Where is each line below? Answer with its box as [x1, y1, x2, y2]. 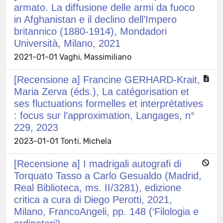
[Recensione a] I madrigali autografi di [14, 158, 181, 169]
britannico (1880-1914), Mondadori [14, 25, 167, 37]
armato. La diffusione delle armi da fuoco [14, 1, 195, 13]
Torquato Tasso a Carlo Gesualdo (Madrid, [14, 170, 202, 181]
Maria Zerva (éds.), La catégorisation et [14, 86, 189, 97]
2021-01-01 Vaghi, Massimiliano [14, 52, 131, 62]
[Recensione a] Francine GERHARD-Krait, [14, 74, 200, 85]
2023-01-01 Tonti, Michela [14, 136, 111, 146]
